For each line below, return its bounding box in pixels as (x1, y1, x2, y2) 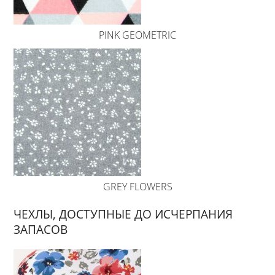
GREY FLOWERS (103, 180, 172, 194)
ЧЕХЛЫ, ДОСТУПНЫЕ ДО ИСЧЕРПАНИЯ (14, 206, 233, 222)
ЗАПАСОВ (14, 222, 68, 238)
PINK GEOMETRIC (99, 28, 176, 42)
